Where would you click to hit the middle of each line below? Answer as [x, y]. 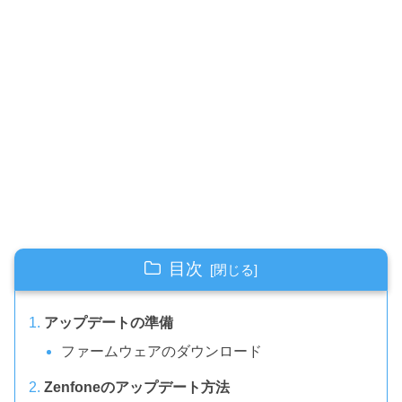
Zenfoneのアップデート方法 [137, 388]
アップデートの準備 [109, 323]
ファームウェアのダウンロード [162, 351]
